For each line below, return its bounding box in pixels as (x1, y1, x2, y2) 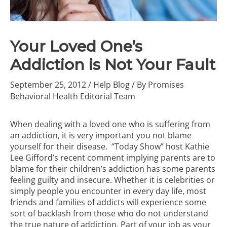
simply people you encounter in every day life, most (10, 185, 206, 197)
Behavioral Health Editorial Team (10, 90, 135, 102)
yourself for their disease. (10, 140, 111, 152)
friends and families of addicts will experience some (10, 196, 206, 208)
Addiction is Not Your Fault (10, 55, 215, 74)
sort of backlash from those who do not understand (10, 207, 208, 219)
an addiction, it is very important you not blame (10, 129, 192, 141)
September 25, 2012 (10, 79, 88, 90)
